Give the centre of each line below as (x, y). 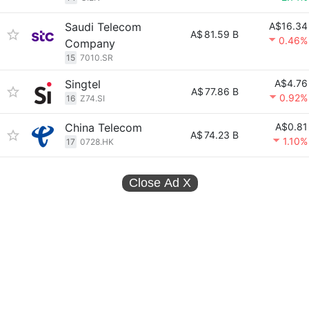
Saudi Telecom (103, 27)
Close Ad (156, 183)
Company (90, 43)
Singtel (83, 84)
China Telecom (103, 128)
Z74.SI (92, 98)
